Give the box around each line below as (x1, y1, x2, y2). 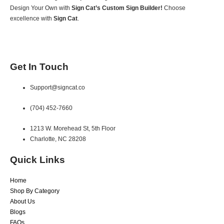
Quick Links (10, 154, 65, 165)
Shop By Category (10, 187, 59, 195)
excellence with (10, 14, 53, 22)
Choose (162, 4, 185, 11)
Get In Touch (10, 61, 68, 72)
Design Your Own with (10, 4, 71, 11)
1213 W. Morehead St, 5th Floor (30, 125, 115, 132)
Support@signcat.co (30, 84, 85, 91)
